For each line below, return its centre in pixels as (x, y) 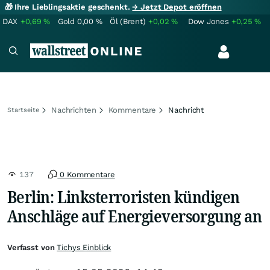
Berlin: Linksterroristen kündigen (124, 196)
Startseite (23, 110)
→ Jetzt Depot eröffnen (177, 7)
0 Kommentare (86, 174)
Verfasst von (32, 247)
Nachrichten (74, 110)
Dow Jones (209, 21)
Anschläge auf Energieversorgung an (134, 216)
